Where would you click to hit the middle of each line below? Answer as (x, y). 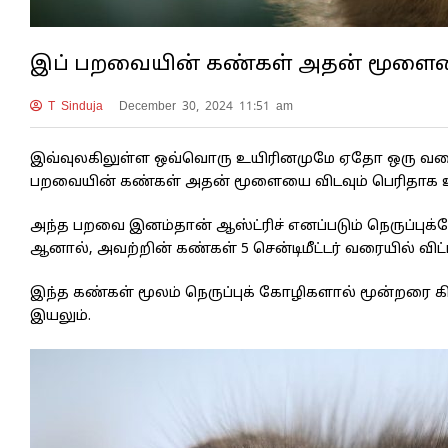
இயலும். (60, 316)
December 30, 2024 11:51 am (205, 105)
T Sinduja (72, 105)
